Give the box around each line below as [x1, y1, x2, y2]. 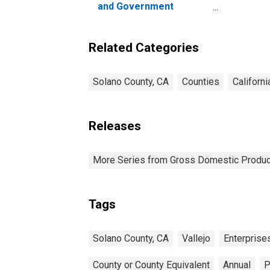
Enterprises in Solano [98, 11, 195, 24]
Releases [89, 118, 141, 133]
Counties [182, 75, 219, 87]
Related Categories [89, 40, 199, 55]
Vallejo [182, 232, 210, 244]
